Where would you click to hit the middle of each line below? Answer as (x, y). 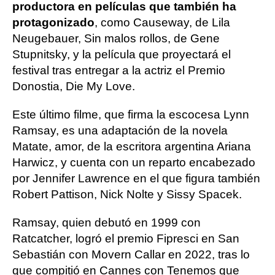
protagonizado (53, 22)
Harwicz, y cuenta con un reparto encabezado (134, 162)
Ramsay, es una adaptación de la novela (120, 130)
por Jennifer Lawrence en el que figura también (136, 178)
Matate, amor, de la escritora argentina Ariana (132, 146)
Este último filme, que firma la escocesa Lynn (131, 114)
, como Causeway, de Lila (162, 22)
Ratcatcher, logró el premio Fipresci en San (126, 238)
